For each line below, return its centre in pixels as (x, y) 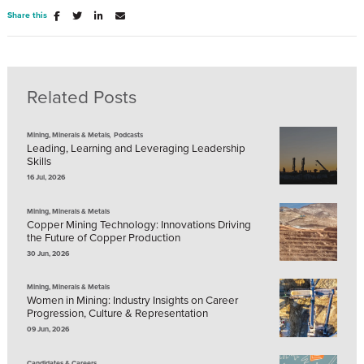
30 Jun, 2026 (48, 253)
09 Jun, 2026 (48, 329)
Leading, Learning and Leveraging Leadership (136, 147)
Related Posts (82, 97)
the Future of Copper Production (104, 237)
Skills (39, 160)
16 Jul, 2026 (46, 177)
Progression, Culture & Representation (117, 313)
